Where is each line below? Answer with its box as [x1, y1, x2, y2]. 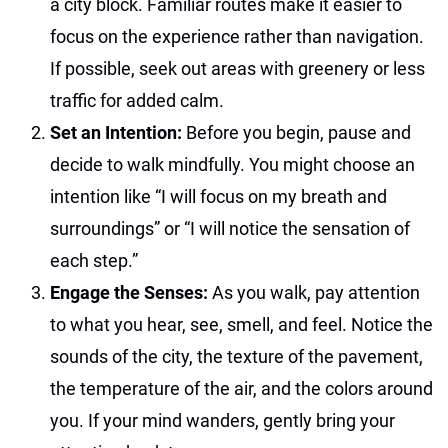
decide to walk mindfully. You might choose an [50, 153, 415, 175]
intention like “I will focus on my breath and [50, 185, 387, 207]
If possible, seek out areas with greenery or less [50, 57, 425, 79]
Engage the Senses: [50, 281, 212, 303]
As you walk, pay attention [212, 281, 420, 303]
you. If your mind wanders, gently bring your [50, 409, 395, 431]
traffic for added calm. [50, 89, 224, 111]
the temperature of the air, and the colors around [50, 377, 433, 399]
